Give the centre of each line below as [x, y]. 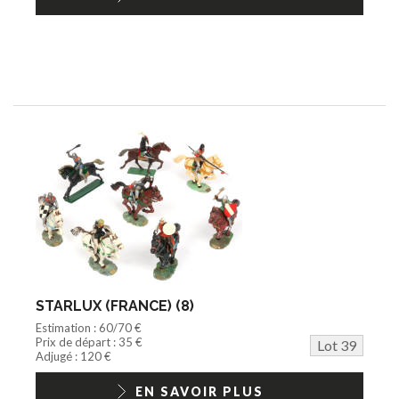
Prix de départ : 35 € [89, 342]
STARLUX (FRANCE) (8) [115, 305]
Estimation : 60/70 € [89, 327]
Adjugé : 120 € [73, 356]
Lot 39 [337, 345]
